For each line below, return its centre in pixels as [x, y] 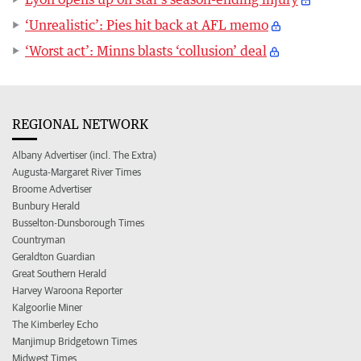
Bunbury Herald [46, 206]
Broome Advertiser [52, 189]
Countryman [39, 240]
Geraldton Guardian [54, 257]
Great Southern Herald [59, 274]
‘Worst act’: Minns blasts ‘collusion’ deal [146, 51]
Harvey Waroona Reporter [67, 290]
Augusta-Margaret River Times [77, 172]
